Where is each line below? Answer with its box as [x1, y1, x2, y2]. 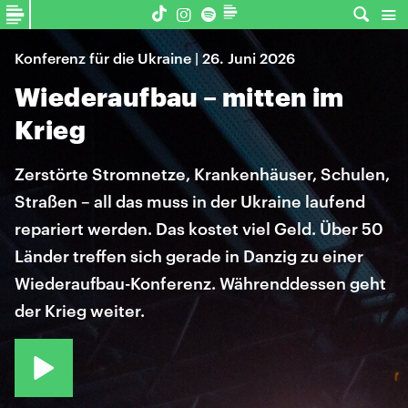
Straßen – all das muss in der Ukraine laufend [15, 191, 365, 211]
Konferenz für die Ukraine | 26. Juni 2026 [15, 49, 295, 66]
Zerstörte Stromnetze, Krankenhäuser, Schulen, [15, 164, 390, 184]
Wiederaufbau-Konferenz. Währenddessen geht [15, 273, 386, 293]
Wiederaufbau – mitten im [15, 82, 344, 111]
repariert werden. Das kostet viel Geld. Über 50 [15, 219, 383, 239]
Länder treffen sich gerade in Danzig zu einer [15, 246, 363, 266]
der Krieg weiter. [15, 301, 145, 321]
